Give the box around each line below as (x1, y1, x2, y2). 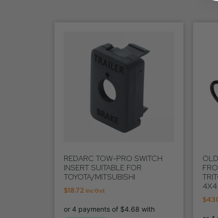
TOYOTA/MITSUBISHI (64, 171, 135, 182)
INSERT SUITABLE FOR (64, 162, 142, 173)
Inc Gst (86, 187, 105, 194)
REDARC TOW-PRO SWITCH (64, 153, 163, 163)
